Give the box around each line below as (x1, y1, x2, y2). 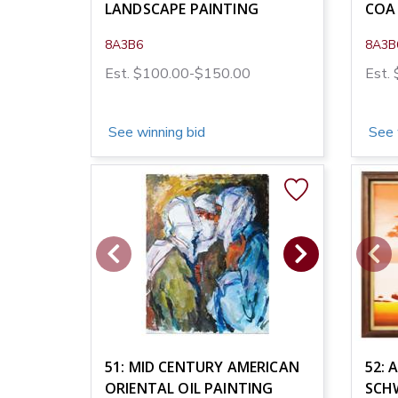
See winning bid (105, 122, 205, 142)
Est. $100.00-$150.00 (105, 63, 251, 84)
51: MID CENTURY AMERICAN (105, 356, 299, 377)
